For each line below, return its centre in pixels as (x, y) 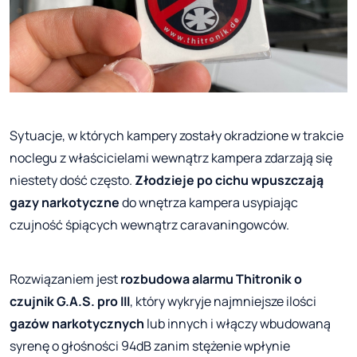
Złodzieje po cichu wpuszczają (229, 180)
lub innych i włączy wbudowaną (237, 324)
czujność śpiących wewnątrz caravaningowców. (149, 225)
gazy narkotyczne (65, 203)
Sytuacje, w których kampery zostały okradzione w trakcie (177, 136)
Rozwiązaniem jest (65, 279)
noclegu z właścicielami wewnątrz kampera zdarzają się (171, 158)
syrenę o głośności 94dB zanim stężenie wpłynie (150, 346)
